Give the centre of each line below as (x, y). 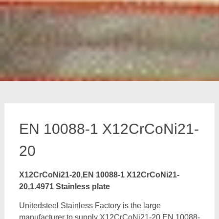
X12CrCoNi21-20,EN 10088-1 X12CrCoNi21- (99, 175)
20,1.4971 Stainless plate (64, 186)
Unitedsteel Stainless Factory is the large (90, 206)
